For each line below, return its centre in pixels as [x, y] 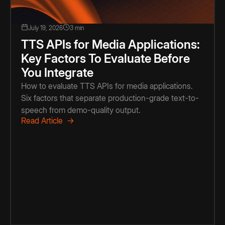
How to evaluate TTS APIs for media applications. [107, 86]
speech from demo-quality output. [81, 110]
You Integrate [57, 72]
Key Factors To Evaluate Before [105, 58]
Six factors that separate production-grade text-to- [110, 98]
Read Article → [48, 120]
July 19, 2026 [45, 28]
